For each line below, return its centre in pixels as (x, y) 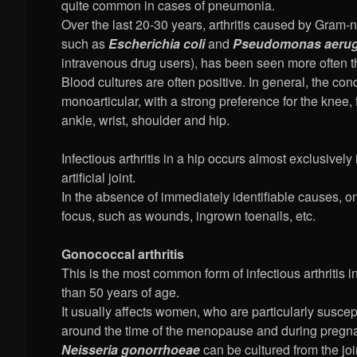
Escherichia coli (157, 44)
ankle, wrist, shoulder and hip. (146, 120)
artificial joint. (99, 178)
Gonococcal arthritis (123, 254)
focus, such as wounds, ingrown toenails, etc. (189, 216)
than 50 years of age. (121, 292)
